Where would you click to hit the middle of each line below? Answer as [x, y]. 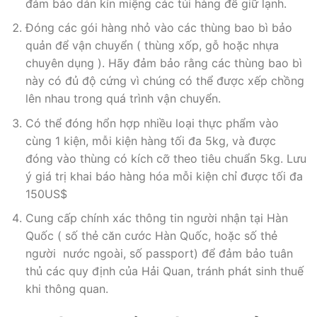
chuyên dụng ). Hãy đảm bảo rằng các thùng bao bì [163, 63]
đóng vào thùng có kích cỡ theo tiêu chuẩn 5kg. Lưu [166, 158]
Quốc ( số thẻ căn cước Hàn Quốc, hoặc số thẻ [151, 236]
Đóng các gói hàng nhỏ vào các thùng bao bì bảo [158, 28]
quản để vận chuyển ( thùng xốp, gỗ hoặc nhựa [152, 46]
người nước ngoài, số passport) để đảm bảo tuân [159, 254]
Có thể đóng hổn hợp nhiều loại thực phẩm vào [152, 123]
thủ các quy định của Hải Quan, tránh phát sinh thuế [164, 271]
